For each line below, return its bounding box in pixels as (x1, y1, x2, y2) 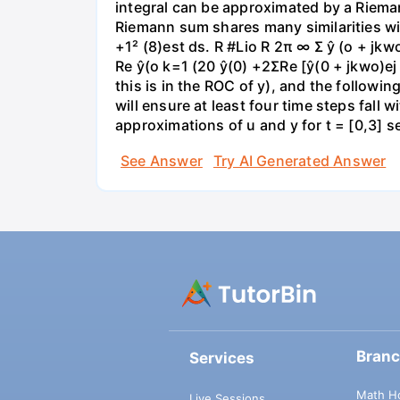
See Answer (121, 151, 203, 170)
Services (188, 349, 254, 368)
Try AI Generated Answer (212, 151, 387, 170)
